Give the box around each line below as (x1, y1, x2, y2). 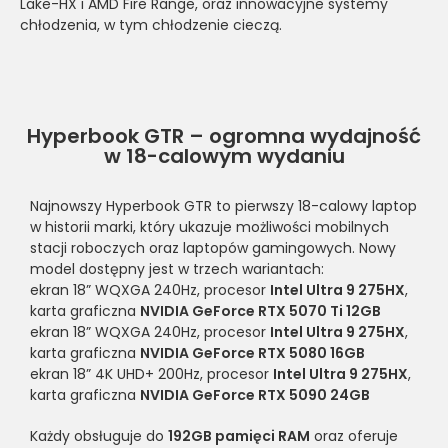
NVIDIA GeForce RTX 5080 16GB (140, 342, 365, 363)
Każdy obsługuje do (30, 425, 168, 446)
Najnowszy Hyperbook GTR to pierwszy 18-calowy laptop (30, 195, 417, 216)
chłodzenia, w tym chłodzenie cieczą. (20, 14, 282, 35)
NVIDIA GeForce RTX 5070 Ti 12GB (140, 300, 381, 321)
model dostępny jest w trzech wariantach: (30, 258, 324, 279)
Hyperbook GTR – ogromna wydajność (27, 121, 421, 150)
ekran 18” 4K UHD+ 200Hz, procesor (30, 363, 273, 384)
